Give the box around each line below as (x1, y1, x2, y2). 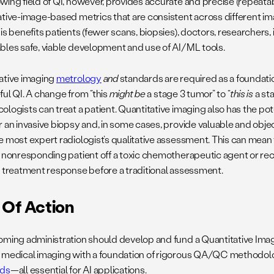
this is (230, 87, 253, 100)
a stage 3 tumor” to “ (145, 87, 231, 100)
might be (109, 87, 146, 100)
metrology (56, 72, 102, 85)
